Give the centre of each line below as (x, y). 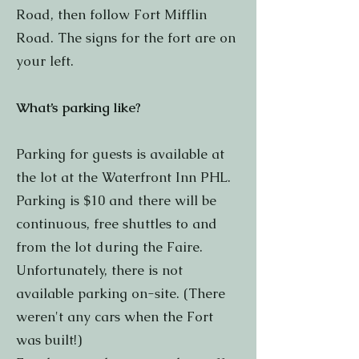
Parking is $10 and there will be (116, 200)
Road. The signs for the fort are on (126, 38)
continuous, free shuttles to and (117, 224)
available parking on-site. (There (121, 293)
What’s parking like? (81, 107)
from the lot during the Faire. (109, 247)
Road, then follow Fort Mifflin (111, 14)
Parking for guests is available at (120, 154)
